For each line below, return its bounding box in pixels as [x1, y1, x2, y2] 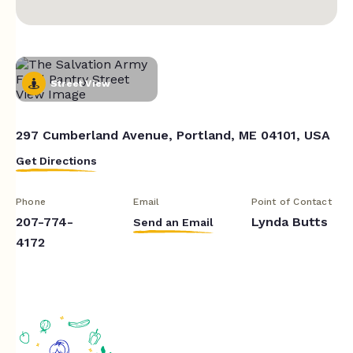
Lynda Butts [251, 214, 328, 229]
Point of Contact [251, 195, 332, 207]
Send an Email [133, 215, 214, 229]
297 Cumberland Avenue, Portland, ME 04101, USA [16, 127, 330, 143]
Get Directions [16, 154, 97, 167]
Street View [50, 77, 111, 89]
